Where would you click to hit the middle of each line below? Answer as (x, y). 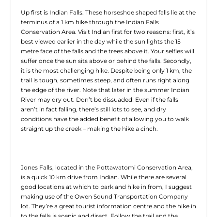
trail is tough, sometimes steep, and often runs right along (105, 80)
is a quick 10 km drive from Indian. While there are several (103, 177)
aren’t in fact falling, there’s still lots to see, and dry (93, 109)
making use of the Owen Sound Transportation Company (104, 196)
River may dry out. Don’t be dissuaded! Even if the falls (99, 99)
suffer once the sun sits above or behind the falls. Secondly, (106, 61)
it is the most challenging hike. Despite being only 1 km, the (106, 70)
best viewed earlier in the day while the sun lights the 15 (101, 41)
